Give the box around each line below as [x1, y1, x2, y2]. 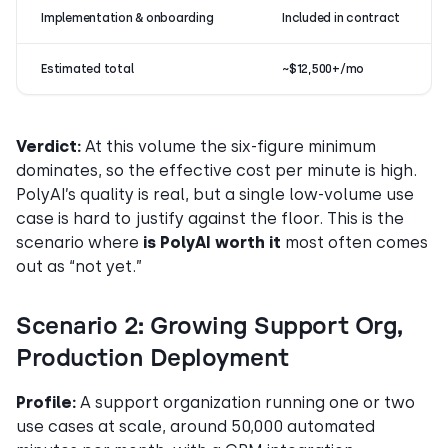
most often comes [281, 232, 428, 252]
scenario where [16, 232, 143, 252]
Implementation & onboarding [41, 10, 214, 25]
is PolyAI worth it [143, 232, 281, 252]
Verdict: [16, 136, 81, 156]
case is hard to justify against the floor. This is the [16, 208, 404, 228]
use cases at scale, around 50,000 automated [16, 416, 375, 436]
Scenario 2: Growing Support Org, [16, 314, 403, 339]
